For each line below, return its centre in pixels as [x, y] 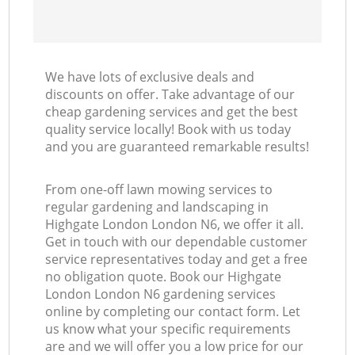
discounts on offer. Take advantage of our [170, 95]
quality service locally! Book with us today [168, 130]
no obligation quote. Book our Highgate [164, 277]
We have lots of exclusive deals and [150, 77]
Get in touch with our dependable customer [177, 242]
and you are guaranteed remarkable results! [177, 147]
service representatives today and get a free [177, 260]
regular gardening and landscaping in [157, 207]
